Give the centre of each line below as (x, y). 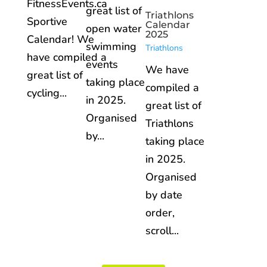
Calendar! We (60, 40)
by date (164, 195)
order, (160, 213)
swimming (111, 47)
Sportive (47, 22)
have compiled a (66, 58)
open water (114, 29)
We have (167, 70)
